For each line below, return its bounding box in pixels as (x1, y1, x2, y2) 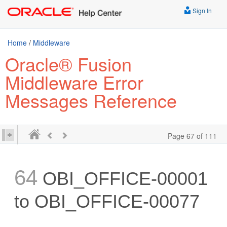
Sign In (191, 6, 212, 15)
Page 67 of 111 (168, 131, 217, 141)
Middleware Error (5, 69, 143, 95)
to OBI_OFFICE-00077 (14, 191, 200, 212)
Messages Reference (5, 87, 177, 113)
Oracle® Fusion (5, 51, 132, 77)
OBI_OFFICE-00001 (37, 168, 208, 189)
